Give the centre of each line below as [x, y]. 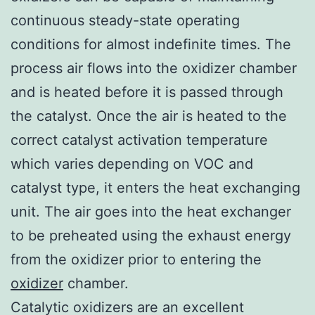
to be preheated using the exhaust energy [151, 235]
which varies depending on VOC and [132, 163]
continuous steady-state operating [125, 20]
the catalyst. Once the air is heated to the [149, 116]
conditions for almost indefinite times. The [151, 44]
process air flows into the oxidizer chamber [154, 68]
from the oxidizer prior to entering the [136, 259]
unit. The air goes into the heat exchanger [151, 211]
